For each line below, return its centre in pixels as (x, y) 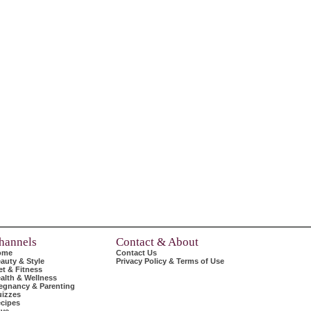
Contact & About (157, 242)
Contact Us (136, 253)
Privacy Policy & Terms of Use (170, 261)
